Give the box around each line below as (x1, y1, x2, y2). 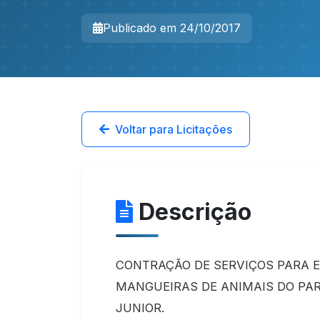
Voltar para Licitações (115, 122, 232, 136)
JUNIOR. (116, 301, 164, 315)
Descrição (139, 198, 251, 226)
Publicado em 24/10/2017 (103, 21, 241, 35)
